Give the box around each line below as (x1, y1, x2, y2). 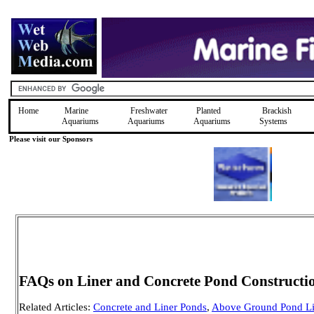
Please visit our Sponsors (9, 135, 93, 143)
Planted (196, 106, 221, 116)
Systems (259, 116, 287, 126)
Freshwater (130, 106, 168, 116)
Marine (64, 106, 88, 116)
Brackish (262, 106, 292, 116)
